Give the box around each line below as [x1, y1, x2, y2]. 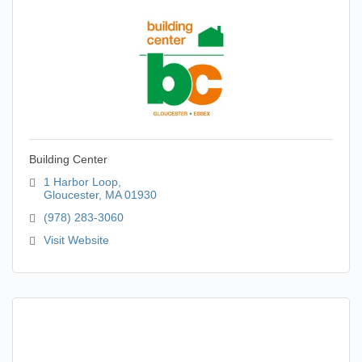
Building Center [29, 153, 107, 166]
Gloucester [43, 188, 99, 201]
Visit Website [43, 234, 109, 246]
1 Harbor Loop [43, 175, 118, 188]
